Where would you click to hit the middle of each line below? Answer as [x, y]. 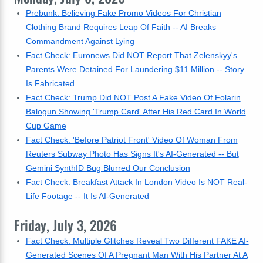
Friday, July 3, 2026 [65, 225]
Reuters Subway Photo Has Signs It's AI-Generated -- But [132, 154]
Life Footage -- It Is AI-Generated [87, 196]
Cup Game [46, 126]
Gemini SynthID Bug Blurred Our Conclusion [108, 168]
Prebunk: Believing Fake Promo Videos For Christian [123, 13]
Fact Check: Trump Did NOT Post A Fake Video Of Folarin [133, 97]
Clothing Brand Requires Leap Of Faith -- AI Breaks [121, 27]
